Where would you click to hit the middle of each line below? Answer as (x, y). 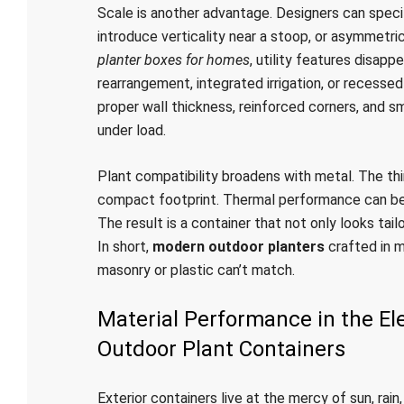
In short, (124, 247)
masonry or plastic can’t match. (196, 270)
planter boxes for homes (173, 60)
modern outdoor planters (238, 247)
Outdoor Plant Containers (221, 349)
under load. (131, 130)
